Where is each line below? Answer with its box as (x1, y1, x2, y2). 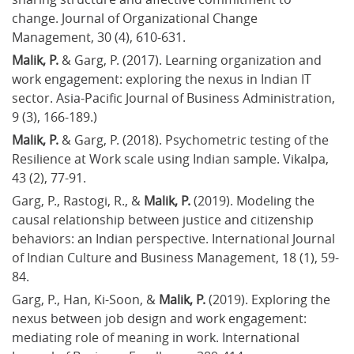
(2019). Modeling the (190, 191, 318, 209)
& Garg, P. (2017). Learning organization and (62, 51, 325, 69)
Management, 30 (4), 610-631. (12, 28, 186, 46)
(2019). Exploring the (209, 290, 333, 308)
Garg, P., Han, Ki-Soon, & (12, 290, 159, 308)
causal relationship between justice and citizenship (12, 210, 317, 228)
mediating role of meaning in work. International (12, 328, 303, 346)
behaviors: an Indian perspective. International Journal (12, 229, 338, 247)
